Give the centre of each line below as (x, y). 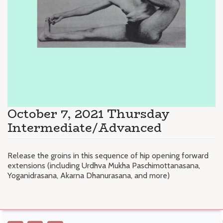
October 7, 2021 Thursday (89, 113)
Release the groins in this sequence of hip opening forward (108, 155)
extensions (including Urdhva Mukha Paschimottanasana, (104, 165)
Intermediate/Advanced (85, 127)
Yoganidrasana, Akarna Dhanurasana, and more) (89, 175)
